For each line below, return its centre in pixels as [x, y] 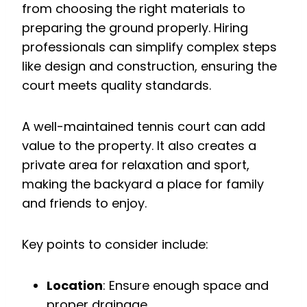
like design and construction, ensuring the [149, 66]
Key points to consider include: [115, 245]
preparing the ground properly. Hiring [135, 28]
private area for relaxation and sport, [136, 165]
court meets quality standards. [116, 86]
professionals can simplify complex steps [149, 47]
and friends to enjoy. [84, 204]
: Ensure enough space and [186, 286]
